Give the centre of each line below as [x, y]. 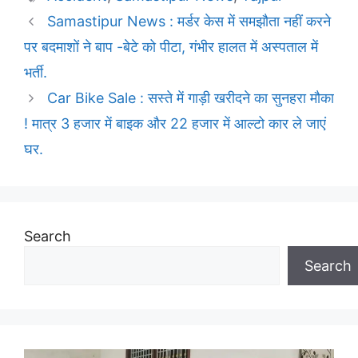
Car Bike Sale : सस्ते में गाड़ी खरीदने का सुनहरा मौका [190, 98]
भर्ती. [36, 73]
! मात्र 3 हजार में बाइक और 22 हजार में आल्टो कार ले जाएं [175, 124]
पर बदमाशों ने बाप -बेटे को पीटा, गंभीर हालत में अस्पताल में [171, 47]
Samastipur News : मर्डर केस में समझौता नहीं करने [189, 22]
